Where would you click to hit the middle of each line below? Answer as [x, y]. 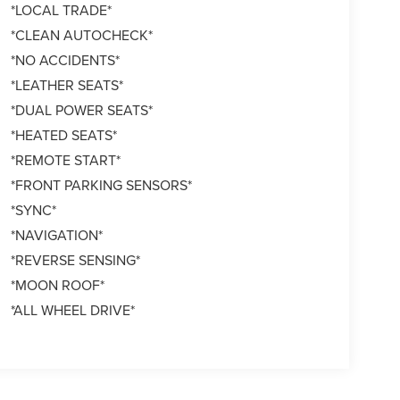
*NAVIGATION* [56, 235]
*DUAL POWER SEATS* [81, 110]
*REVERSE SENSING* [75, 260]
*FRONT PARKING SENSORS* [101, 185]
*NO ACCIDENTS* [65, 60]
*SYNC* [33, 210]
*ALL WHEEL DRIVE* [72, 310]
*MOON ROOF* [57, 285]
